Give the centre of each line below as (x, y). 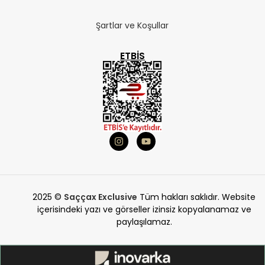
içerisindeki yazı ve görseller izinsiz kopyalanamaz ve (144, 210)
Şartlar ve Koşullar (132, 26)
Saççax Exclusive (101, 197)
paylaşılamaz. (144, 222)
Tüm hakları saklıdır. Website (197, 197)
